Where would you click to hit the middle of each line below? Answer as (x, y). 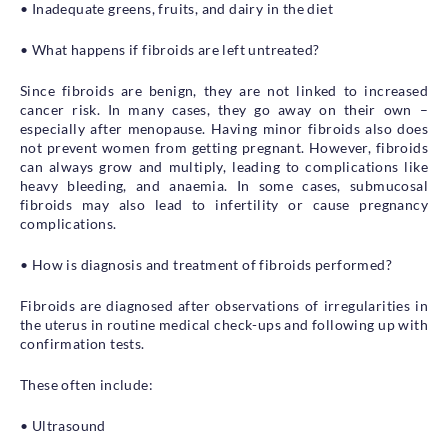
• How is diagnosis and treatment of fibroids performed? (206, 264)
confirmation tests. (82, 343)
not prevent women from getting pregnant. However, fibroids (224, 147)
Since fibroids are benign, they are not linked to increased (224, 90)
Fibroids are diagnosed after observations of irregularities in (224, 305)
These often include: (86, 384)
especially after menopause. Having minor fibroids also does (224, 128)
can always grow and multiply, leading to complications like (224, 166)
